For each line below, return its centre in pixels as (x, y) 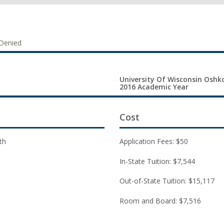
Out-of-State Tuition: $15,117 (167, 181)
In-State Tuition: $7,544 (157, 161)
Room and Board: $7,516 (160, 200)
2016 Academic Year (154, 87)
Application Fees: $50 (154, 141)
